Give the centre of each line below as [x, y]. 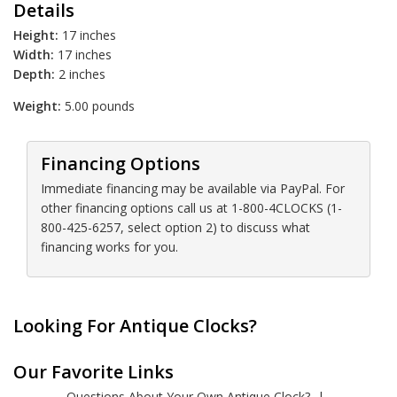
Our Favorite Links [93, 372]
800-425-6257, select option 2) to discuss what [175, 228]
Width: [35, 55]
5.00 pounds [100, 106]
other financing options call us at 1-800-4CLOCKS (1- [191, 208]
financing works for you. [109, 247]
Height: [38, 35]
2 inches [82, 74]
